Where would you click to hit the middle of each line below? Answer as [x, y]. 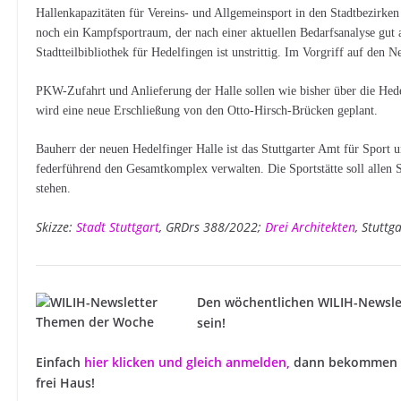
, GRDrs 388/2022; [213, 227]
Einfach [60, 362]
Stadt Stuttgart [118, 227]
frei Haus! [66, 383]
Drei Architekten [311, 227]
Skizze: [56, 227]
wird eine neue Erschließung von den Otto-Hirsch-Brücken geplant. [207, 111]
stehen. [54, 188]
